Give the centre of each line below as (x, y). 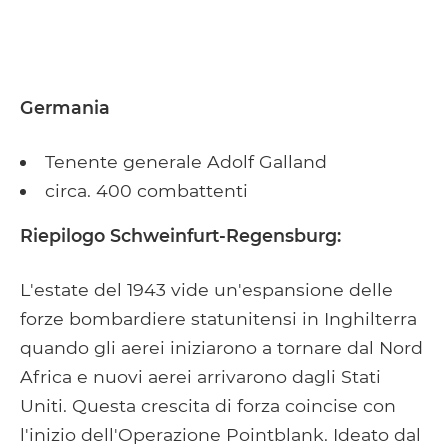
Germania (65, 107)
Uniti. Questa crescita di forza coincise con (208, 405)
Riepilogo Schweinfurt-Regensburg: (180, 235)
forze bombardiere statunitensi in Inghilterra (218, 318)
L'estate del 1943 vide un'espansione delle (206, 289)
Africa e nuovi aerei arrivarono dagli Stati (200, 376)
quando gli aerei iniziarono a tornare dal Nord (221, 347)
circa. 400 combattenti (146, 190)
